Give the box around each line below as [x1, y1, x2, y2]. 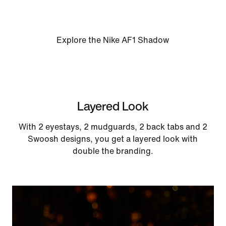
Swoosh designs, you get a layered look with [28, 134, 198, 143]
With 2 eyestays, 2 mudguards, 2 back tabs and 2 [18, 122, 207, 131]
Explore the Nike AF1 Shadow [56, 35, 169, 44]
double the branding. [72, 146, 153, 155]
